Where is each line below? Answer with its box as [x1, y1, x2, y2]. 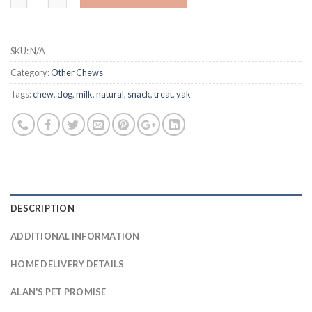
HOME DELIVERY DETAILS [10, 258, 125, 270]
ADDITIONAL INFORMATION [10, 230, 140, 242]
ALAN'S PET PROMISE [10, 286, 107, 297]
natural [96, 88, 124, 100]
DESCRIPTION [10, 202, 75, 214]
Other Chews [51, 66, 103, 78]
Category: [10, 66, 51, 78]
